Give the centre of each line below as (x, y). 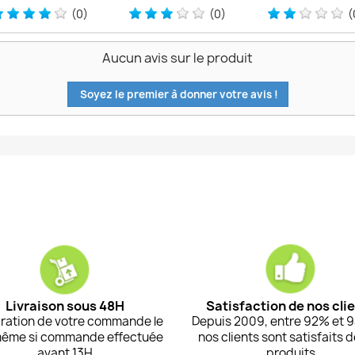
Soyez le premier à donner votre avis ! (177, 95)
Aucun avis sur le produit (177, 58)
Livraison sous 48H (65, 306)
